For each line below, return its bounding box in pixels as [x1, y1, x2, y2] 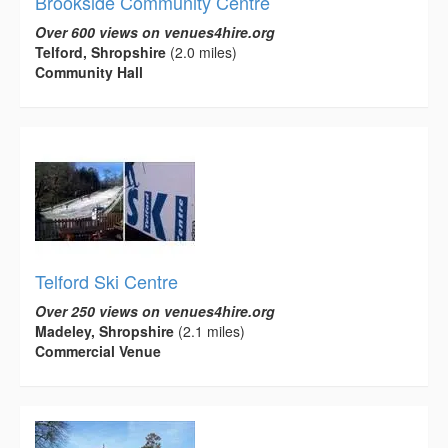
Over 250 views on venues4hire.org [35, 301, 275, 322]
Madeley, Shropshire [35, 321, 174, 342]
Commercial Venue [35, 341, 161, 362]
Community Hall [35, 62, 143, 83]
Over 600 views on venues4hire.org [35, 22, 275, 43]
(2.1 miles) [174, 321, 245, 342]
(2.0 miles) [166, 42, 237, 63]
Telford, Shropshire [35, 42, 166, 63]
